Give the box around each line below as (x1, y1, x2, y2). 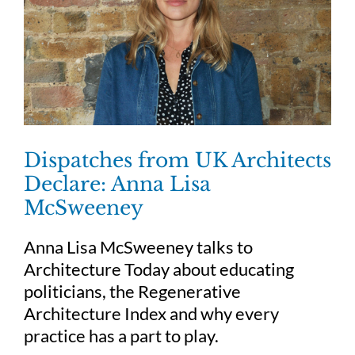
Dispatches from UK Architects (24, 148, 331, 174)
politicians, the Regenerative (24, 281, 241, 303)
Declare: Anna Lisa (24, 172, 211, 197)
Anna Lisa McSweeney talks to (24, 236, 253, 258)
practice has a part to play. (24, 325, 219, 347)
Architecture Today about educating (24, 258, 294, 281)
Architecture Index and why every (24, 303, 279, 325)
